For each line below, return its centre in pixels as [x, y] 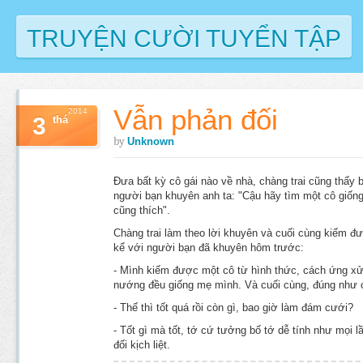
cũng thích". [142, 210]
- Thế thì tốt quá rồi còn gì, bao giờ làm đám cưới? [233, 307]
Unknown [151, 141]
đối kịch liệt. [142, 345]
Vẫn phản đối [196, 120]
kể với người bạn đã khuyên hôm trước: [209, 248]
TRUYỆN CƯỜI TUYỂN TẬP [184, 38]
